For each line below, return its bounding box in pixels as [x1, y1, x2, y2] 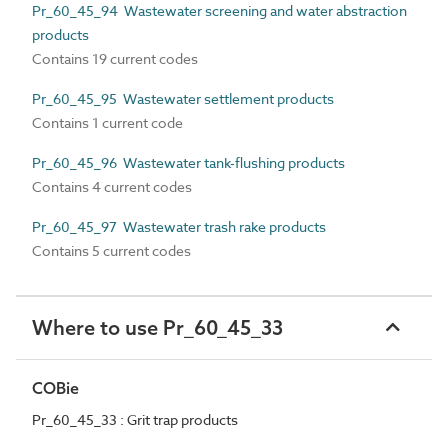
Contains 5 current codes [32, 240, 191, 260]
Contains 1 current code [32, 112, 183, 132]
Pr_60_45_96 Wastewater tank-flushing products [32, 152, 345, 172]
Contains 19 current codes [32, 48, 198, 68]
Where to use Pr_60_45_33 [32, 314, 283, 340]
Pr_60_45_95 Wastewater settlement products [32, 88, 334, 108]
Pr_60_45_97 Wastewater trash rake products [32, 216, 326, 236]
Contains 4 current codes [32, 176, 192, 196]
